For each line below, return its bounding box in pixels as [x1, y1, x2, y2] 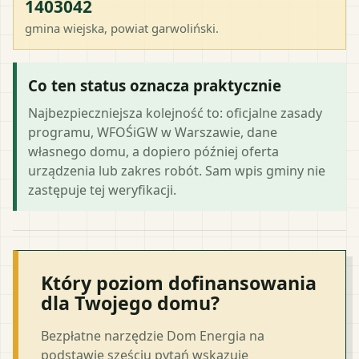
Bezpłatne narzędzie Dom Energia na [41, 326, 264, 345]
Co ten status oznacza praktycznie [28, 75, 281, 95]
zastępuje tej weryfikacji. [28, 180, 176, 199]
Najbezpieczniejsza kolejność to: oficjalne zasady [28, 103, 322, 122]
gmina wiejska [25, 19, 104, 36]
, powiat [104, 19, 151, 36]
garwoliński [151, 19, 216, 36]
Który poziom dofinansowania [41, 269, 317, 296]
